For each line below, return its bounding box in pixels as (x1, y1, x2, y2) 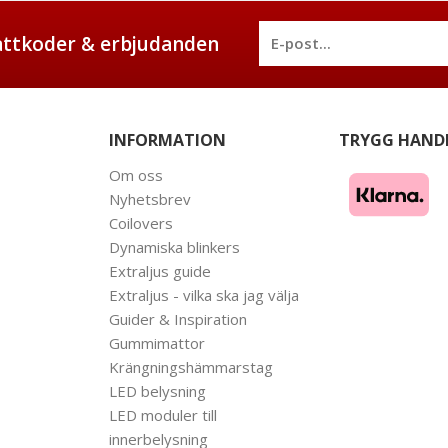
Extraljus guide (109, 260, 211, 281)
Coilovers (109, 212, 173, 233)
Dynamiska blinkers (109, 236, 240, 257)
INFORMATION (109, 128, 226, 151)
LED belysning (109, 380, 206, 401)
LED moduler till (109, 404, 217, 425)
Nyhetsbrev (109, 188, 191, 209)
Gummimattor (109, 332, 205, 353)
